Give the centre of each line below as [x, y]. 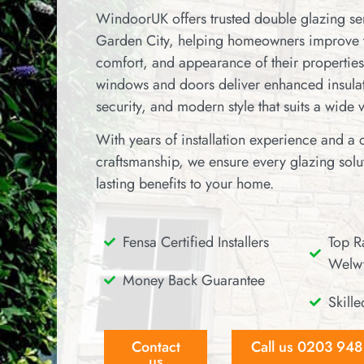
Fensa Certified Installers [195, 242]
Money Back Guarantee [193, 280]
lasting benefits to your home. [185, 184]
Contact [156, 347]
